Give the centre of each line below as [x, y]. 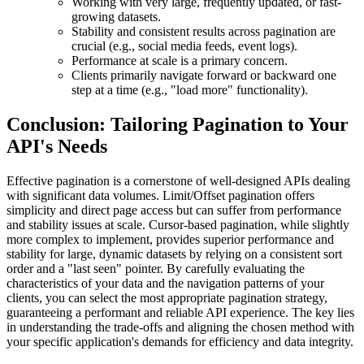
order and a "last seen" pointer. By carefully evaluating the [156, 268]
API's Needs [57, 146]
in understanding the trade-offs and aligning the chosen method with [180, 327]
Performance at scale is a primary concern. [180, 61]
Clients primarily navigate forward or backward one [204, 76]
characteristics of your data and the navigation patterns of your [165, 283]
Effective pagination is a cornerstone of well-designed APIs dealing [178, 180]
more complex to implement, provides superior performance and [170, 239]
